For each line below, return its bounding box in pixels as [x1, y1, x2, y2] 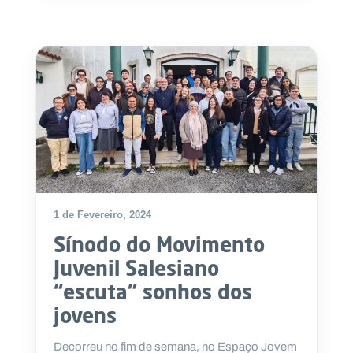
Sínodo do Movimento [54, 232, 265, 258]
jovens [54, 303, 117, 329]
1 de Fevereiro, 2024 [54, 209, 151, 221]
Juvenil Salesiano [54, 255, 219, 281]
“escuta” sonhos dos [54, 279, 252, 305]
